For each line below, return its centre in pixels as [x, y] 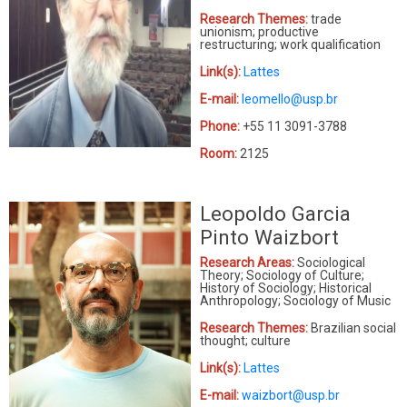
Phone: [220, 126]
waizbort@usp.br [291, 395]
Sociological [330, 262]
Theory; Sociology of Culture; [282, 275]
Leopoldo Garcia [275, 213]
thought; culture [245, 340]
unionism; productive [259, 31]
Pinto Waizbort [269, 237]
